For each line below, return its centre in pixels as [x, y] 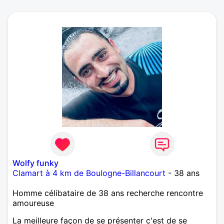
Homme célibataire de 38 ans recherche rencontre [108, 193]
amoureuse [33, 203]
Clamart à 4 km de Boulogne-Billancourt [89, 173]
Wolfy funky [35, 163]
